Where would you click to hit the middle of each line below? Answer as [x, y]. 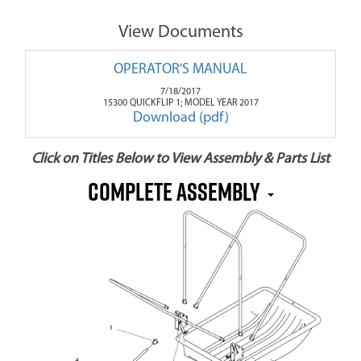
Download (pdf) [180, 118]
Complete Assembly [176, 192]
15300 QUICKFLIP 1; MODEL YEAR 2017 [180, 104]
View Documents [180, 33]
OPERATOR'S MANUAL [180, 70]
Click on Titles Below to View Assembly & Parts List [180, 160]
